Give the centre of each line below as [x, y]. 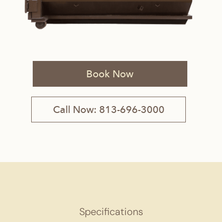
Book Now [110, 74]
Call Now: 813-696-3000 [109, 110]
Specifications [111, 212]
